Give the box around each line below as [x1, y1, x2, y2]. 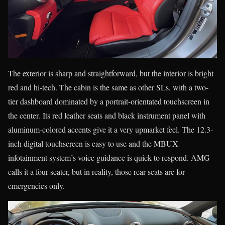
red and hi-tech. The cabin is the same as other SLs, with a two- [8, 81, 208, 92]
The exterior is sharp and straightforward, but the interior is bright [8, 67, 213, 78]
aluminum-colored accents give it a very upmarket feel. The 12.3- [8, 124, 213, 135]
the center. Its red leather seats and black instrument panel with [8, 109, 205, 121]
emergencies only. [8, 180, 65, 191]
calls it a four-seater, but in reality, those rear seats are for [8, 166, 185, 177]
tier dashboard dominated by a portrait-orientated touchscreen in [8, 95, 209, 106]
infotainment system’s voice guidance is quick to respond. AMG [8, 152, 210, 163]
